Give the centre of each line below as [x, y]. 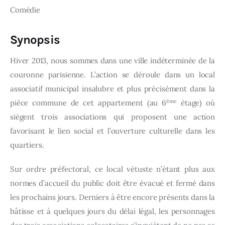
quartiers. [27, 145]
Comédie [26, 10]
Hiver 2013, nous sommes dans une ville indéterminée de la [113, 61]
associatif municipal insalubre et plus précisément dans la [113, 89]
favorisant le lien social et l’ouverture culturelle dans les [113, 131]
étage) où [196, 103]
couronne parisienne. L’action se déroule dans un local [113, 75]
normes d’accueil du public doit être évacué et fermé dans [113, 183]
